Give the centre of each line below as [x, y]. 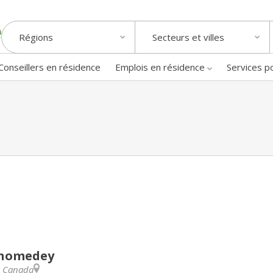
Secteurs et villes [188, 37]
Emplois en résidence [160, 67]
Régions [36, 37]
